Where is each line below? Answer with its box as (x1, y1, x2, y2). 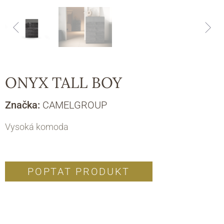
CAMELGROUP (42, 98, 107, 111)
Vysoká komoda (5, 121, 68, 132)
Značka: (5, 98, 42, 111)
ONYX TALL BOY (5, 72, 122, 92)
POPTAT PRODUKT (27, 165, 130, 178)
